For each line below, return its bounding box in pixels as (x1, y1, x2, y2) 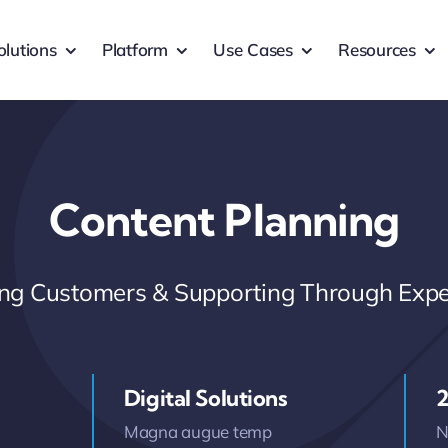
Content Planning (48, 193, 400, 247)
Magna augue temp (123, 421, 272, 442)
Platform (101, 39, 168, 60)
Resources (338, 39, 416, 60)
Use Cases (213, 39, 293, 60)
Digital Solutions (123, 384, 288, 412)
